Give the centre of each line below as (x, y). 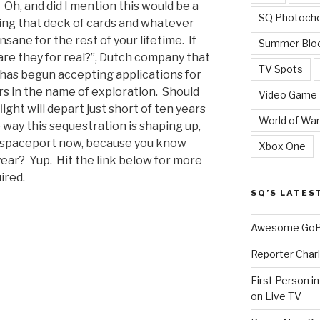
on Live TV (276, 296)
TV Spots (280, 69)
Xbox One (282, 146)
